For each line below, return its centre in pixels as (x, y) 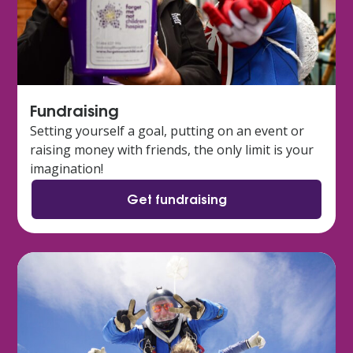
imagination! (67, 168)
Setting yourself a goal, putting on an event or (167, 130)
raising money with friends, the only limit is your (172, 149)
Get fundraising (176, 198)
